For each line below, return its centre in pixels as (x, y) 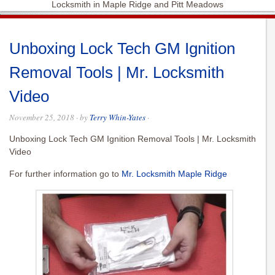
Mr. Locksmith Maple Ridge (174, 174)
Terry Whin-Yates (118, 118)
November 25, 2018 (42, 118)
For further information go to (65, 174)
